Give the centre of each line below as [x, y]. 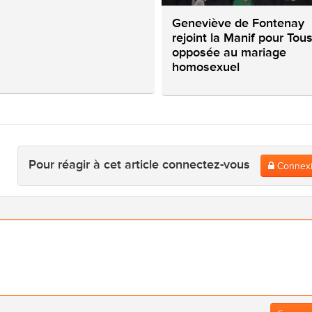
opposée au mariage [229, 53]
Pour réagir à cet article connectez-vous [145, 165]
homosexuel [205, 67]
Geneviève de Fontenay [238, 23]
